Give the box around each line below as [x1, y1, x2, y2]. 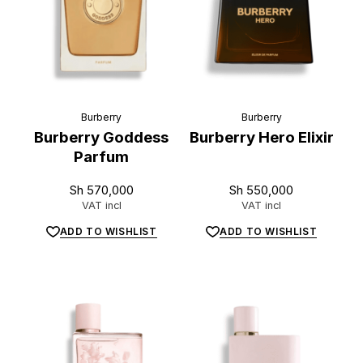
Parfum [74, 147, 130, 167]
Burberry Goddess [34, 128, 169, 147]
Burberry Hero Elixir [189, 128, 334, 147]
